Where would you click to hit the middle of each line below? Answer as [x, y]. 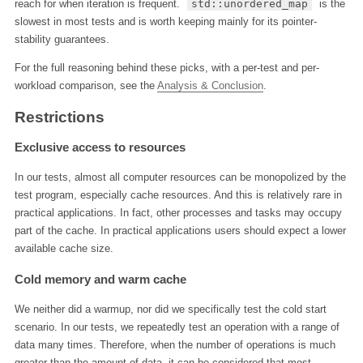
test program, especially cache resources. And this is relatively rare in [178, 195]
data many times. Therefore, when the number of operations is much [175, 344]
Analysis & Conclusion [210, 86]
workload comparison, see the [85, 86]
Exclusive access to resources [100, 147]
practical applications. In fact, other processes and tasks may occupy [178, 213]
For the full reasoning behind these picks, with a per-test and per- [167, 68]
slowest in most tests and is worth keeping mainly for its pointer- [165, 22]
